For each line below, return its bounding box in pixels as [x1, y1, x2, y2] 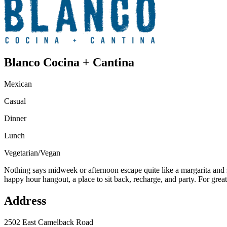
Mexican [4, 79, 32, 88]
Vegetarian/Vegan [4, 148, 60, 157]
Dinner [4, 113, 26, 123]
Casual [4, 96, 26, 105]
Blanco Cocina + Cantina [4, 55, 134, 69]
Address [4, 194, 46, 207]
